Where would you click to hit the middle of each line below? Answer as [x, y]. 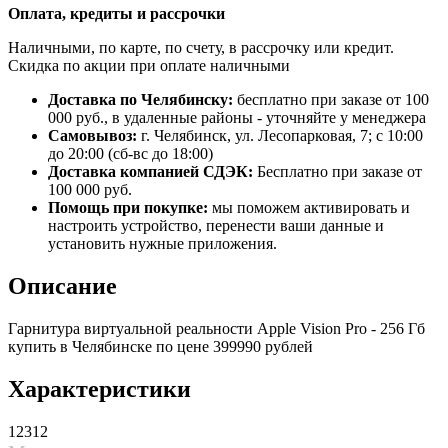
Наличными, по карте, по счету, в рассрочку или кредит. [201, 47]
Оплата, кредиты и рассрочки [116, 13]
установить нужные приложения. [162, 243]
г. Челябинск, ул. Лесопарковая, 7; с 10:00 [282, 135]
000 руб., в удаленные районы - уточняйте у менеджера [237, 117]
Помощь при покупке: [128, 207]
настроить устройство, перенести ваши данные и [216, 225]
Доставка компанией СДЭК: [150, 171]
